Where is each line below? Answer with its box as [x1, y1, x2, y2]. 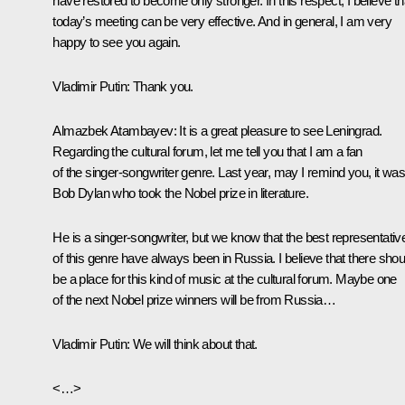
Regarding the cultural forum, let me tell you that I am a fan [52, 143, 363, 159]
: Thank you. [127, 78, 193, 94]
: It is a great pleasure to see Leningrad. [173, 122, 382, 138]
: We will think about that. [127, 335, 258, 352]
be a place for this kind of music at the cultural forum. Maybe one [52, 270, 397, 287]
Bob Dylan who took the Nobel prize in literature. [52, 184, 308, 201]
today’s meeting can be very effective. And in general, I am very [52, 13, 391, 29]
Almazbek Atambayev [52, 122, 174, 138]
